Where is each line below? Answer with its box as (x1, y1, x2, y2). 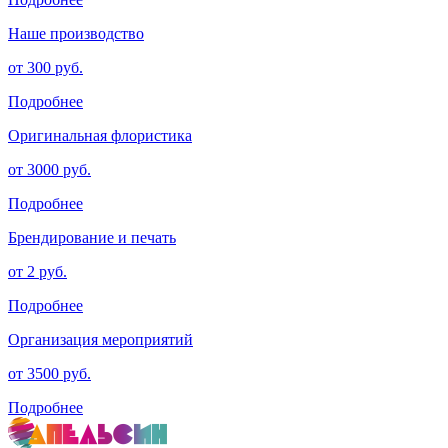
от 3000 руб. (8, 160, 91, 178)
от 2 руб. (8, 262, 67, 280)
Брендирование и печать (8, 228, 176, 246)
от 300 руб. (8, 58, 83, 76)
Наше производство (8, 24, 144, 42)
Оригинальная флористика (8, 126, 192, 144)
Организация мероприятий (8, 330, 193, 348)
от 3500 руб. (8, 364, 91, 382)
